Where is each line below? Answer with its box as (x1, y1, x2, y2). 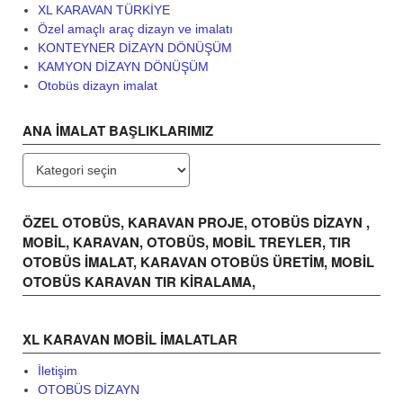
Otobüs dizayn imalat (37, 77, 157, 93)
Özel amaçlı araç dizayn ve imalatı (37, 21, 233, 36)
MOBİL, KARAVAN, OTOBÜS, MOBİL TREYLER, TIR (22, 231, 351, 252)
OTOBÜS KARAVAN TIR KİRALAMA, (22, 271, 255, 291)
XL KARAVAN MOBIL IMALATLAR (22, 328, 237, 349)
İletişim (37, 363, 77, 378)
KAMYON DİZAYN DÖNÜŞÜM (37, 58, 209, 74)
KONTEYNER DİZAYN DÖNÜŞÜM (37, 40, 232, 55)
